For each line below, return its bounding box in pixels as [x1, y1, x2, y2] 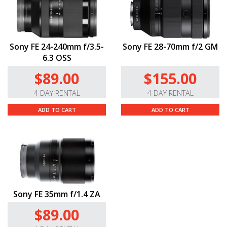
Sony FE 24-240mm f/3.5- [10, 41, 104, 53]
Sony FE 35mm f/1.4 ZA [13, 188, 100, 200]
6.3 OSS [42, 52, 71, 64]
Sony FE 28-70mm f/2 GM [123, 41, 218, 53]
